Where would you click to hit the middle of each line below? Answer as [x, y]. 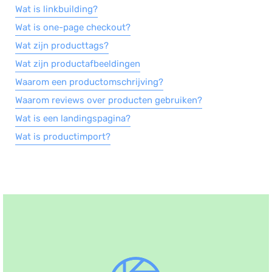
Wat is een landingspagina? [73, 118]
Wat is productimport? [63, 137]
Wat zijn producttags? [62, 46]
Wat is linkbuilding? [56, 9]
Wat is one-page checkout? [73, 27]
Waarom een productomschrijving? [89, 82]
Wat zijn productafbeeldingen [78, 64]
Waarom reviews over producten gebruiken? [109, 100]
